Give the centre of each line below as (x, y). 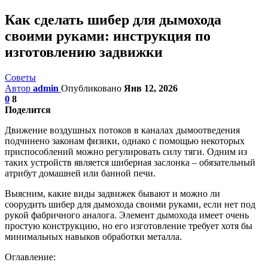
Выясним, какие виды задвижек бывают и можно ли (112, 193)
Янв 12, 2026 (151, 88)
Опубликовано (92, 88)
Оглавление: (30, 257)
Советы (20, 77)
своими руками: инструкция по (108, 36)
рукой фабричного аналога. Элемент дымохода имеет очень (127, 215)
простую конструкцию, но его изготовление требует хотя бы (129, 226)
